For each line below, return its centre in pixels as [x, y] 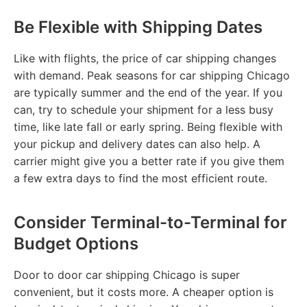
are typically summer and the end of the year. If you [148, 92]
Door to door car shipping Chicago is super [127, 274]
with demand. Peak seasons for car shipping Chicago [152, 75]
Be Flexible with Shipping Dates [138, 27]
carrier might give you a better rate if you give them [149, 161]
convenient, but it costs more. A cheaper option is [144, 292]
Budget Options [76, 243]
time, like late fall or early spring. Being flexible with [148, 126]
